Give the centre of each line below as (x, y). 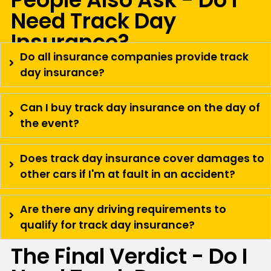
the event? (50, 123)
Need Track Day (93, 21)
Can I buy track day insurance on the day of (140, 107)
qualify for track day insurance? (107, 225)
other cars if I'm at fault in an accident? (128, 174)
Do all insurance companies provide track (134, 57)
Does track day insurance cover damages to (142, 158)
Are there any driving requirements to (123, 209)
